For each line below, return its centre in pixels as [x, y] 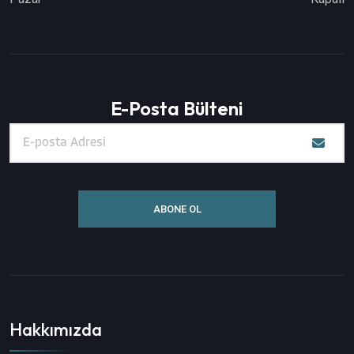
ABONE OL [177, 209]
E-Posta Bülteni [177, 108]
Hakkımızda [56, 330]
